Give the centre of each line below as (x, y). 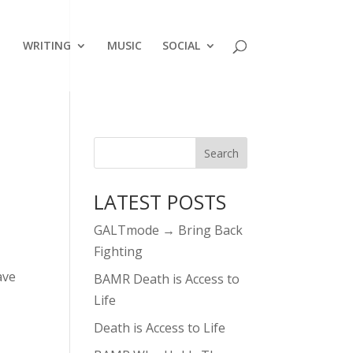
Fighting (119, 251)
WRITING (46, 45)
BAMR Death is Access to (167, 279)
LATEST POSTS (160, 202)
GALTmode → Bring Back (169, 230)
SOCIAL (181, 45)
